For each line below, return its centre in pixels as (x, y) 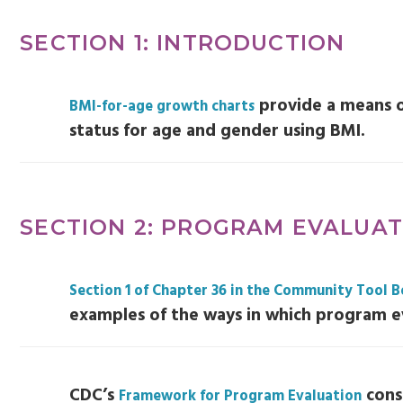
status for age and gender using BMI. (218, 132)
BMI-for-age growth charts (162, 107)
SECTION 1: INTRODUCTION (183, 43)
